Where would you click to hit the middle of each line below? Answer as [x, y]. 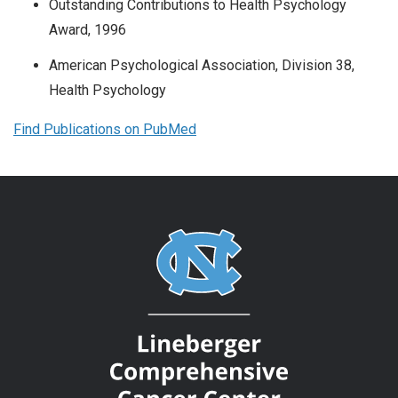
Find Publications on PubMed [105, 129]
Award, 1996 [88, 29]
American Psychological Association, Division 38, [202, 65]
